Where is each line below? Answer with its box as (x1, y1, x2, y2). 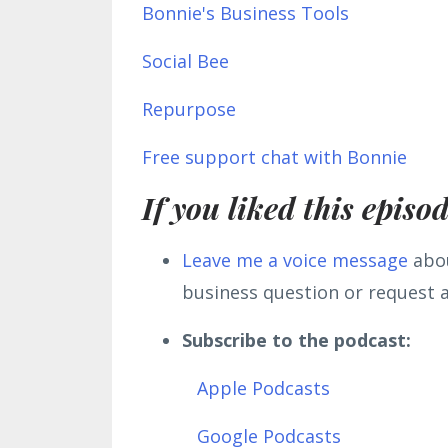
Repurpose (142, 96, 236, 121)
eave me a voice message (192, 247, 408, 272)
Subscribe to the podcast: (182, 327, 411, 352)
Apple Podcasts (197, 375, 330, 400)
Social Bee (142, 48, 229, 73)
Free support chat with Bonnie (142, 144, 407, 169)
